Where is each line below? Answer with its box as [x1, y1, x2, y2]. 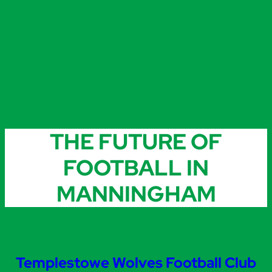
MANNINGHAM [56, 178, 216, 208]
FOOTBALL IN [63, 152, 209, 182]
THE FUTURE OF [50, 126, 222, 156]
